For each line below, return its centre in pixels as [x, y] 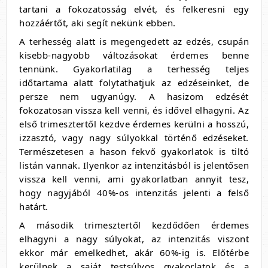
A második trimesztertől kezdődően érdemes [134, 225]
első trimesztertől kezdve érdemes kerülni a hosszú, [134, 124]
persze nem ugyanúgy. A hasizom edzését [134, 97]
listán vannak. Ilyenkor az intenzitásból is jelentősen [134, 165]
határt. [34, 207]
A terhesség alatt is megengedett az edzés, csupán [134, 42]
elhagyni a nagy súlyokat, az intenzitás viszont [134, 239]
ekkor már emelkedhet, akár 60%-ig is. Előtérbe [134, 253]
